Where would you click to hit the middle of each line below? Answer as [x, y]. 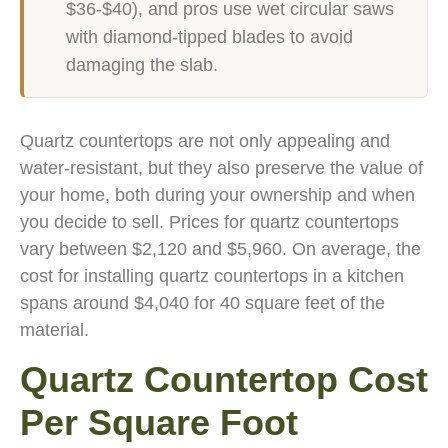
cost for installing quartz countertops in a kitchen [212, 275]
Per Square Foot [159, 422]
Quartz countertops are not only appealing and [205, 140]
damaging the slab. [142, 64]
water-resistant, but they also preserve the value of [221, 167]
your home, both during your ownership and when [217, 194]
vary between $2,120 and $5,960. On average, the [220, 248]
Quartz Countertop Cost [224, 379]
